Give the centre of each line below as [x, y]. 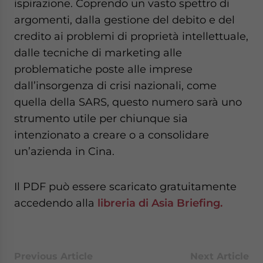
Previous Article [53, 256]
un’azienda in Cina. [64, 151]
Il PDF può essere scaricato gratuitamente [125, 186]
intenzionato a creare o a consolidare [112, 135]
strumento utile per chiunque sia [101, 118]
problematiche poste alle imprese [103, 69]
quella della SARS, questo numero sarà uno [128, 102]
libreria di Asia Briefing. [160, 203]
